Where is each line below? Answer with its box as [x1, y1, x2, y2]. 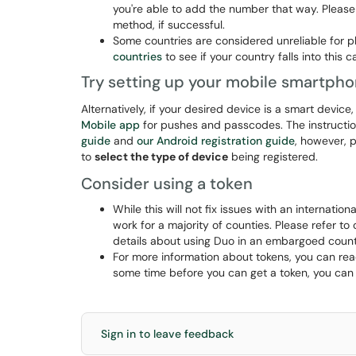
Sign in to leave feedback [101, 327, 234, 341]
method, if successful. [113, 17, 225, 32]
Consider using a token [81, 173, 253, 194]
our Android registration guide [137, 133, 295, 148]
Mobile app [81, 118, 140, 132]
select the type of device [95, 149, 228, 164]
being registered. [228, 149, 321, 164]
